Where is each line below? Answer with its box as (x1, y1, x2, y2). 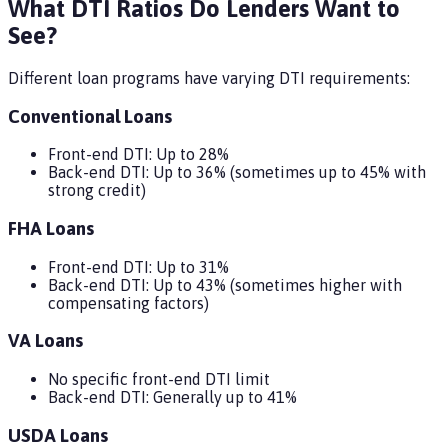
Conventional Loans (8, 105, 172, 127)
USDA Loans (8, 424, 108, 446)
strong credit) (48, 181, 146, 200)
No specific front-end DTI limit (48, 370, 270, 389)
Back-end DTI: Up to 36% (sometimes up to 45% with (48, 163, 426, 182)
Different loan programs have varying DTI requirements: (8, 68, 410, 87)
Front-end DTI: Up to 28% (48, 145, 229, 164)
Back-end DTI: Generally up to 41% (48, 388, 297, 407)
